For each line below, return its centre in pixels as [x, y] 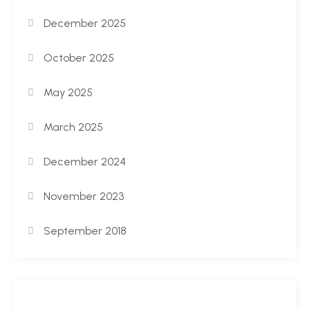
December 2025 [85, 24]
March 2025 [74, 127]
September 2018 [85, 231]
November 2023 [84, 197]
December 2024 [85, 162]
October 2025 [79, 58]
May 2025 [69, 93]
